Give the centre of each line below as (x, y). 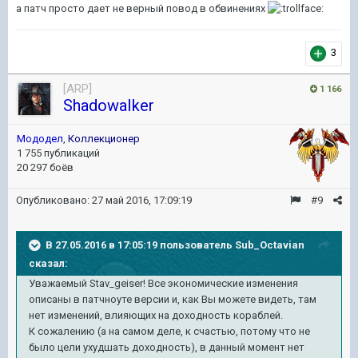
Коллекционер (104, 138)
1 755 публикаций (58, 153)
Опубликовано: (54, 200)
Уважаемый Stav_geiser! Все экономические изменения (163, 283)
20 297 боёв (45, 167)
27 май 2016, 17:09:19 (142, 200)
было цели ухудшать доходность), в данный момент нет (167, 347)
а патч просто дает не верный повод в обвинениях (142, 8)
